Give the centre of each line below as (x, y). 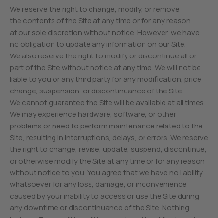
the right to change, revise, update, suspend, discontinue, (109, 149)
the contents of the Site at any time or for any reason (100, 21)
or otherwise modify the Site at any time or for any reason (108, 161)
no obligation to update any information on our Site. (98, 44)
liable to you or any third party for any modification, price (106, 79)
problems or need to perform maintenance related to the (107, 126)
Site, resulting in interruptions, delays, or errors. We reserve (109, 137)
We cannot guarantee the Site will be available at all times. (108, 102)
